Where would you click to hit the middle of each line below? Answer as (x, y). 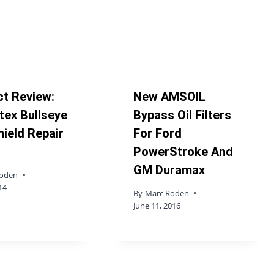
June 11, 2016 (157, 206)
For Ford (158, 134)
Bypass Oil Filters (183, 115)
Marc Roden (167, 194)
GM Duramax (169, 170)
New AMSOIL (170, 97)
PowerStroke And (183, 152)
